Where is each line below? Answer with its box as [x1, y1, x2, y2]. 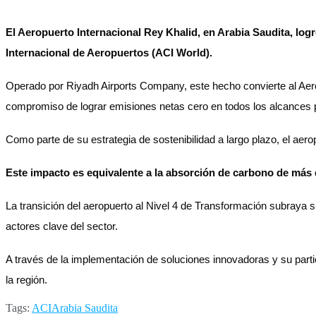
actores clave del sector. [6, 220, 121, 232]
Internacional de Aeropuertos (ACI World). [6, 47, 212, 59]
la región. [6, 274, 61, 286]
